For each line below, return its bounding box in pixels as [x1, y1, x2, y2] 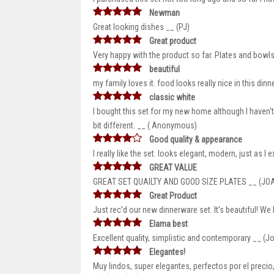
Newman [149, 8, 180, 18]
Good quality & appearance [149, 135, 242, 144]
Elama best [149, 219, 188, 229]
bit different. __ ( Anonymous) [93, 120, 197, 130]
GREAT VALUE [149, 163, 197, 172]
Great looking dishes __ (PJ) [93, 22, 190, 32]
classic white [149, 92, 195, 102]
